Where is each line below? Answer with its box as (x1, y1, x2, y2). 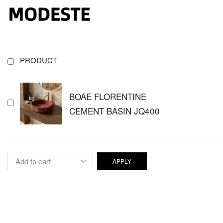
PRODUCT (20, 55, 57, 65)
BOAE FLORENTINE (69, 90, 146, 103)
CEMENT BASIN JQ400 (69, 104, 160, 117)
